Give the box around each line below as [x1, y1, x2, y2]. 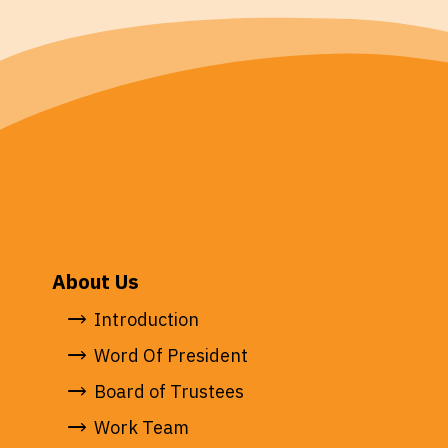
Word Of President [94, 342, 248, 369]
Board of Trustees [94, 378, 244, 405]
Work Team [94, 414, 189, 441]
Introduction [94, 306, 199, 333]
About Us [52, 267, 139, 297]
